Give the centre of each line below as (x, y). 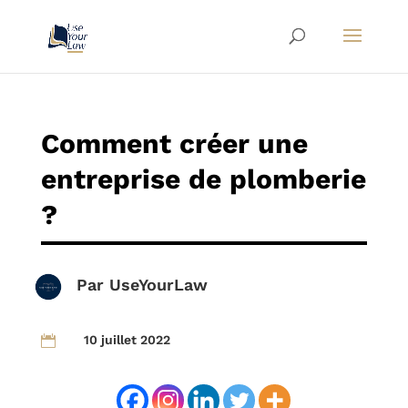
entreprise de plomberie (203, 179)
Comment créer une (174, 143)
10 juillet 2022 (127, 340)
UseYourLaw (158, 285)
